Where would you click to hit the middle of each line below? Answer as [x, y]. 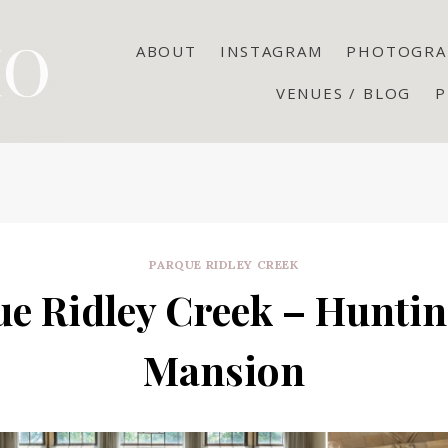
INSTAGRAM [271, 50]
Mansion [224, 369]
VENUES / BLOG [343, 92]
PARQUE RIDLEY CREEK [224, 264]
